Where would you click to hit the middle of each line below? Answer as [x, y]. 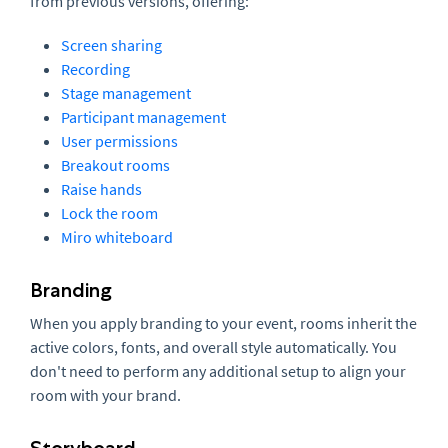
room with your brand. [105, 394]
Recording [97, 68]
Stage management [126, 92]
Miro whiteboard [117, 236]
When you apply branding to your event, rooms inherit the [223, 322]
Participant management [143, 116]
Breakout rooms [115, 164]
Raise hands [101, 188]
